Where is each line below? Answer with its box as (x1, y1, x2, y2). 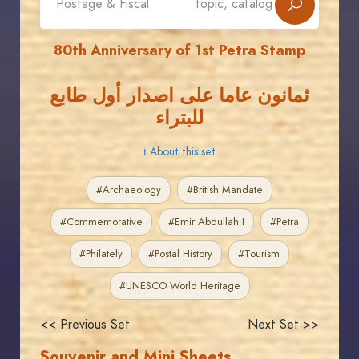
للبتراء (155, 104, 204, 131)
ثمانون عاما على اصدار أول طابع (50, 82, 309, 108)
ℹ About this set (143, 144, 216, 159)
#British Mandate (187, 183, 263, 197)
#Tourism (238, 247, 280, 261)
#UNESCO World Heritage (119, 279, 240, 293)
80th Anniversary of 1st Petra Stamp (54, 40, 305, 60)
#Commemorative (60, 215, 143, 229)
